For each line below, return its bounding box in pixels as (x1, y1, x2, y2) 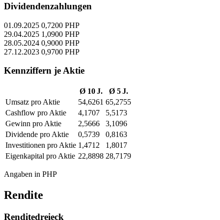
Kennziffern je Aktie (4, 65, 84, 76)
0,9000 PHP (41, 38, 80, 47)
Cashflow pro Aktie (5, 108, 66, 117)
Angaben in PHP (4, 169, 57, 178)
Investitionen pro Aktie (5, 140, 76, 149)
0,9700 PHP (41, 47, 80, 56)
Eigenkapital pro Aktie (5, 151, 75, 160)
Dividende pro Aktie (5, 130, 69, 138)
